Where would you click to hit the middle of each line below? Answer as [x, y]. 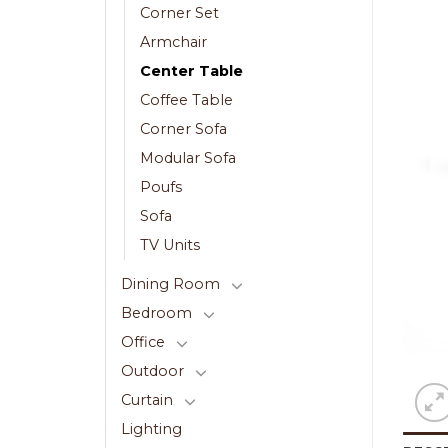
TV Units [170, 245]
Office [143, 342]
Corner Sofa [183, 129]
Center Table [191, 71]
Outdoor [152, 371]
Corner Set [179, 13]
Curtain [147, 400]
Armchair [173, 42]
